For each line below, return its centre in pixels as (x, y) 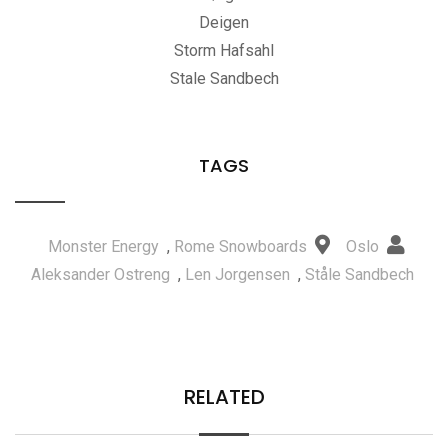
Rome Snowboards (240, 246)
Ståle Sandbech (359, 274)
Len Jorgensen (237, 274)
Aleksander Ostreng (100, 274)
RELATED (224, 397)
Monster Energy (103, 246)
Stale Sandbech (224, 78)
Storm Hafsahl (224, 50)
